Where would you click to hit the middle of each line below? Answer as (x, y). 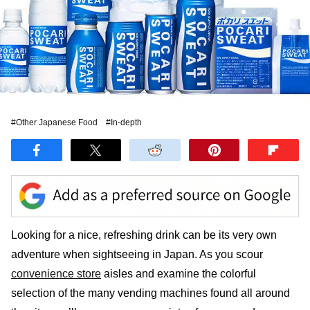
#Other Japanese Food (54, 123)
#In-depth (124, 123)
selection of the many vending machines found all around (151, 293)
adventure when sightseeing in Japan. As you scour (137, 254)
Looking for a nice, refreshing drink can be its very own (144, 235)
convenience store (56, 273)
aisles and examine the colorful (179, 273)
